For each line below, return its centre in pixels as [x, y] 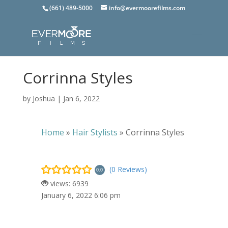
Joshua [44, 98]
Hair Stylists [95, 132]
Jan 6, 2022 [81, 98]
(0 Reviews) [128, 169]
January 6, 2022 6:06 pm [81, 195]
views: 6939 [68, 183]
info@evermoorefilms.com [147, 8]
